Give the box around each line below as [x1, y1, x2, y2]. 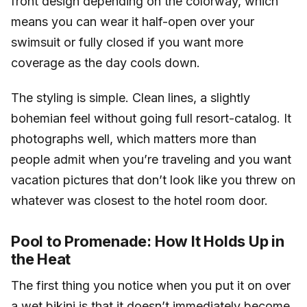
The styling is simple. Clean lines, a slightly [11, 90, 250, 106]
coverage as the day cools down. [11, 55, 200, 70]
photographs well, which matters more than [11, 132, 256, 147]
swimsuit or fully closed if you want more [11, 34, 243, 49]
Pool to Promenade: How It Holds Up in [11, 232, 284, 251]
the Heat [11, 250, 71, 269]
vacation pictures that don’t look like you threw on [11, 173, 295, 188]
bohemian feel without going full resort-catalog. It [11, 111, 291, 126]
